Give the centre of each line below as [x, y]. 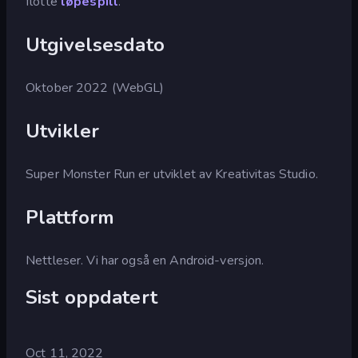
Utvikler [63, 131]
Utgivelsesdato [95, 44]
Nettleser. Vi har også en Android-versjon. [145, 260]
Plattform [70, 217]
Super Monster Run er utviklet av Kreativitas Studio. [172, 174]
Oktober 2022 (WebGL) [95, 88]
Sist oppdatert [91, 297]
